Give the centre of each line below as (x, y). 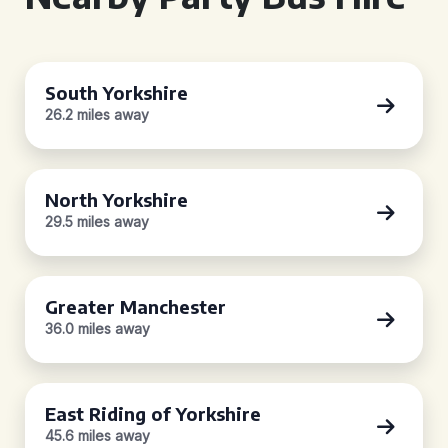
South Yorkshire (116, 92)
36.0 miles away (97, 328)
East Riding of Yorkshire (153, 413)
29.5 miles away (97, 221)
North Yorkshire (116, 199)
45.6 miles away (97, 435)
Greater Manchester (135, 306)
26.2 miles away (97, 114)
